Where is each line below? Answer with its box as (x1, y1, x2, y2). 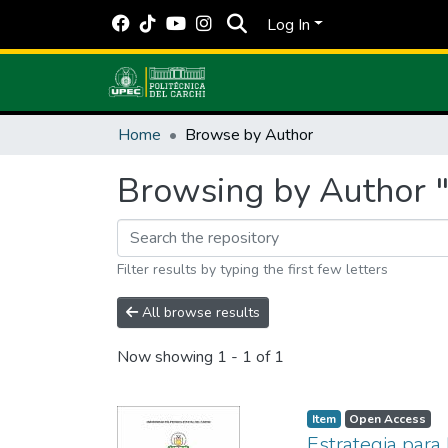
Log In (266, 13, 310, 36)
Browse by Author (185, 124, 313, 146)
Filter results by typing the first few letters (117, 260, 388, 279)
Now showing (117, 346, 217, 369)
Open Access (349, 411, 427, 427)
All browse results (138, 303, 260, 322)
